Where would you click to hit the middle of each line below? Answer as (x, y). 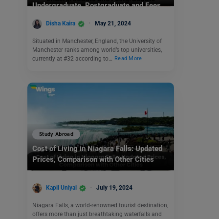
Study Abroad (56, 134)
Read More (128, 59)
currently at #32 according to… (73, 58)
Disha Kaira (61, 23)
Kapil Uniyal (61, 188)
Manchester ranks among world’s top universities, (97, 50)
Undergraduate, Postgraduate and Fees (97, 6)
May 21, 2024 (113, 23)
